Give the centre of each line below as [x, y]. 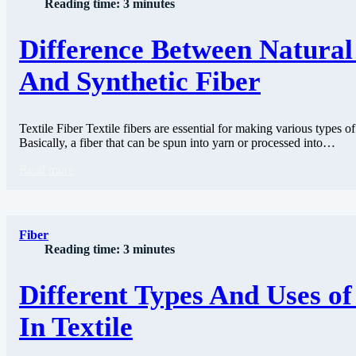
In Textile [76, 327]
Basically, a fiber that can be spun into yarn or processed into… [177, 142]
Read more [46, 169]
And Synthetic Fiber [140, 82]
